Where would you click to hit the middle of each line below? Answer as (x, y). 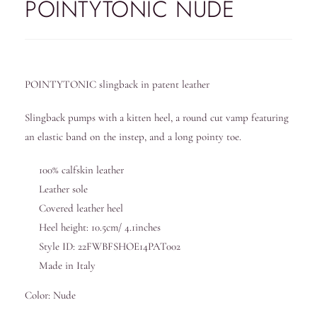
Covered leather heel (81, 208)
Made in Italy (67, 266)
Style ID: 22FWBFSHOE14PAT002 (110, 247)
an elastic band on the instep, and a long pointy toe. (133, 137)
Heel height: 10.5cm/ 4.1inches (100, 227)
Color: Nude (50, 295)
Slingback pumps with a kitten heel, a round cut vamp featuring (157, 118)
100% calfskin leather (81, 170)
